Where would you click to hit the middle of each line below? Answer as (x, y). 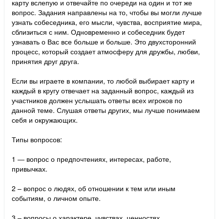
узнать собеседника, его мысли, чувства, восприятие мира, (107, 22)
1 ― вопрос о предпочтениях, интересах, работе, (91, 159)
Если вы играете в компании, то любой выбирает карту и (103, 81)
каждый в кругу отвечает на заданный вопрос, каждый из (103, 91)
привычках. (30, 169)
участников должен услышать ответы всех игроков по (97, 100)
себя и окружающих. (45, 120)
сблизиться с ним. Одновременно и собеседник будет (98, 32)
